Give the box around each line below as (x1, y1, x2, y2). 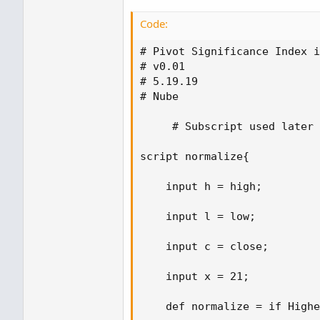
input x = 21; (140, 270, 256, 283)
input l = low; (140, 210, 262, 223)
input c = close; (140, 240, 275, 253)
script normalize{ (140, 150, 256, 163)
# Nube (140, 90, 179, 103)
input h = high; (140, 180, 269, 193)
